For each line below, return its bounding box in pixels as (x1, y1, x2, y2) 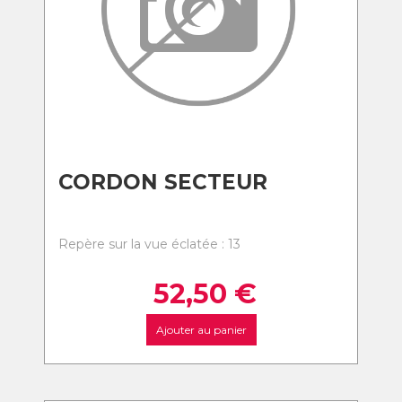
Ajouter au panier (155, 323, 247, 336)
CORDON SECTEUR (58, 170, 267, 195)
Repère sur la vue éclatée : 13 (58, 236, 240, 252)
